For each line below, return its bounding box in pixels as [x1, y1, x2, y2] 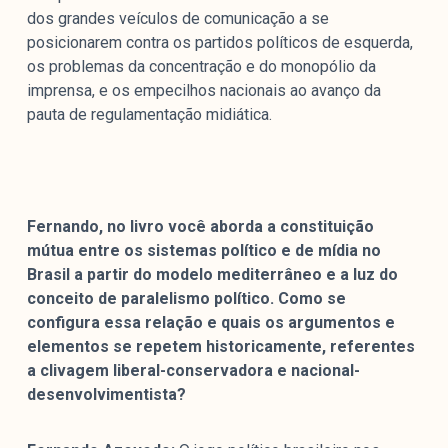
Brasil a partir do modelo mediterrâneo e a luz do [26, 265, 398, 285]
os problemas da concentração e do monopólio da [26, 57, 376, 77]
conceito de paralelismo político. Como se [26, 289, 346, 309]
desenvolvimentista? [26, 385, 186, 405]
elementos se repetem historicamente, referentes [26, 337, 415, 357]
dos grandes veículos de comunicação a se [26, 9, 329, 29]
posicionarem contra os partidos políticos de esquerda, [26, 33, 413, 53]
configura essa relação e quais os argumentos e [26, 313, 395, 333]
